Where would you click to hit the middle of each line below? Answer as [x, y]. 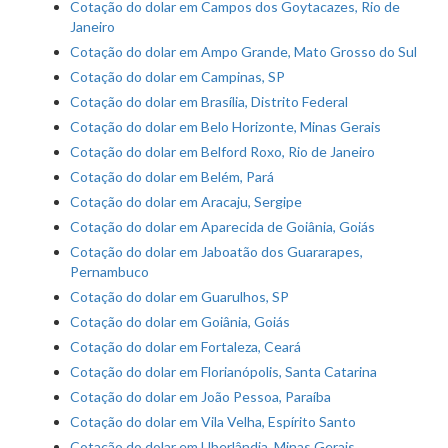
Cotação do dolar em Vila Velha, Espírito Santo [213, 422]
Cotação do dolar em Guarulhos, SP [179, 297]
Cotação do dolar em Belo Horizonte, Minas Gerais [225, 127]
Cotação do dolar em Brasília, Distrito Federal [209, 102]
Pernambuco [109, 272]
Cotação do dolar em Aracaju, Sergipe [186, 202]
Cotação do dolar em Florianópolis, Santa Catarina [223, 372]
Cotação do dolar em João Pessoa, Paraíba [200, 397]
